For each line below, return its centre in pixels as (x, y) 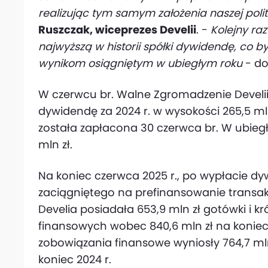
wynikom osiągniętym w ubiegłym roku (142, 63)
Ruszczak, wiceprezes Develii (117, 30)
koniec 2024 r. (75, 259)
